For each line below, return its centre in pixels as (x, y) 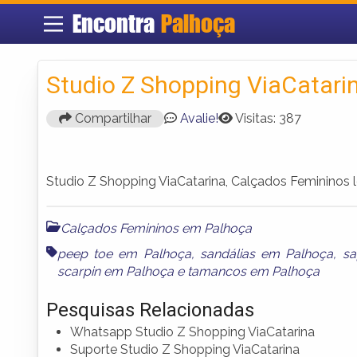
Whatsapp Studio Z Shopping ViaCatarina (192, 331)
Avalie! (199, 118)
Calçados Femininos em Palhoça (156, 228)
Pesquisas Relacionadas (150, 310)
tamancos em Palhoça (253, 271)
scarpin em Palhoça (116, 271)
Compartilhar (112, 118)
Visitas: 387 (268, 118)
